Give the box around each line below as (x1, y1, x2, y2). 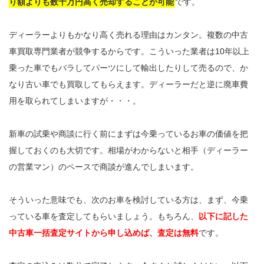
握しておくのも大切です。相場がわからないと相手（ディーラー (9, 145, 248, 155)
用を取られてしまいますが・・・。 (9, 95, 141, 105)
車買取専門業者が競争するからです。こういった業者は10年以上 (9, 46, 249, 56)
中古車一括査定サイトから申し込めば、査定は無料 (9, 227, 199, 237)
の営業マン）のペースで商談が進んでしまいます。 (9, 161, 199, 171)
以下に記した (199, 211, 248, 221)
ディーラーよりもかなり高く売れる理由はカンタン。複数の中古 (9, 29, 248, 39)
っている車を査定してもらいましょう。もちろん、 (9, 211, 199, 221)
